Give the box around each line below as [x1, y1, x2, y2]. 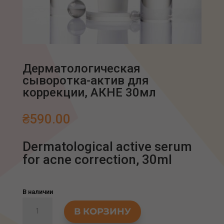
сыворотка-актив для [22, 73, 149, 88]
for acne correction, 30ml [22, 152, 172, 167]
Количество [21, 198, 63, 207]
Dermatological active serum [22, 139, 192, 154]
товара [21, 210, 46, 218]
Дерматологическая [22, 61, 140, 76]
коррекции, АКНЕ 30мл [22, 85, 156, 100]
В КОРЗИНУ [73, 205, 131, 217]
